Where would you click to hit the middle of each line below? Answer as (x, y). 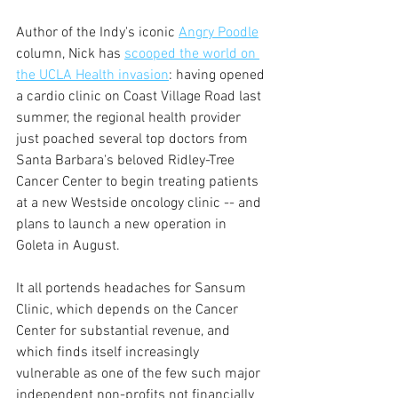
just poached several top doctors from (134, 139)
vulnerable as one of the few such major (140, 374)
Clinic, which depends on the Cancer (129, 310)
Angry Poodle (219, 32)
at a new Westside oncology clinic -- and (140, 203)
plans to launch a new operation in (123, 224)
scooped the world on (192, 54)
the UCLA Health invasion (92, 75)
